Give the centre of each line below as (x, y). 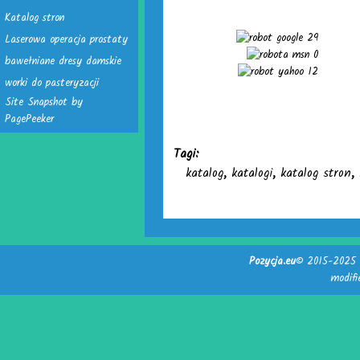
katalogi (252, 174)
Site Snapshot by (44, 102)
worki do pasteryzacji (52, 83)
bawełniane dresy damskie (63, 61)
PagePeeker (29, 119)
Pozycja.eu (272, 262)
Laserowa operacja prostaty (66, 40)
